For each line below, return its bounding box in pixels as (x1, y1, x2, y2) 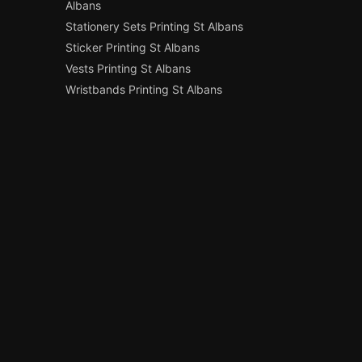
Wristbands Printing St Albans (65, 82, 223, 96)
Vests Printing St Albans (65, 61, 192, 75)
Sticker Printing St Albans (65, 40, 200, 54)
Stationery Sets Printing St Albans (65, 19, 244, 33)
